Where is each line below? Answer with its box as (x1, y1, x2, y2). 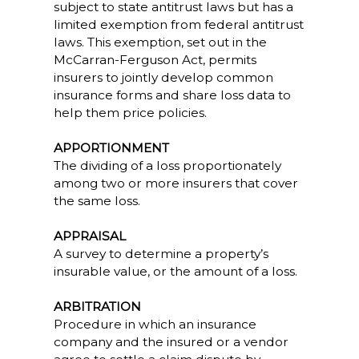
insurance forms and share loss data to (53, 87, 291, 103)
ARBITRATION (53, 299, 141, 314)
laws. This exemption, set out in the (53, 34, 267, 50)
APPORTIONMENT (53, 140, 169, 155)
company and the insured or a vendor (53, 334, 288, 349)
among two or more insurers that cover (53, 175, 298, 191)
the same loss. (53, 193, 140, 208)
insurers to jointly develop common (53, 70, 273, 85)
